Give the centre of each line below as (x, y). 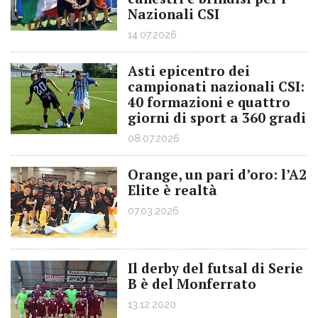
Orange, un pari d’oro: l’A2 (217, 174)
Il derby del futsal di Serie (215, 268)
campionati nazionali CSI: (216, 86)
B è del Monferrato (192, 284)
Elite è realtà (172, 190)
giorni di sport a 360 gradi (217, 117)
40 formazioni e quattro (209, 102)
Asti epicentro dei (189, 71)
